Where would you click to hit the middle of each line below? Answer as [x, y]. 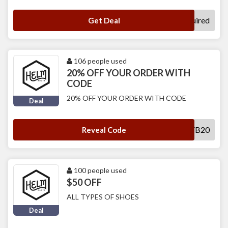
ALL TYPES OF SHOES [103, 197]
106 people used [99, 61]
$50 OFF [84, 182]
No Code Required [177, 20]
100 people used [99, 170]
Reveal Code [104, 130]
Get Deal [104, 21]
